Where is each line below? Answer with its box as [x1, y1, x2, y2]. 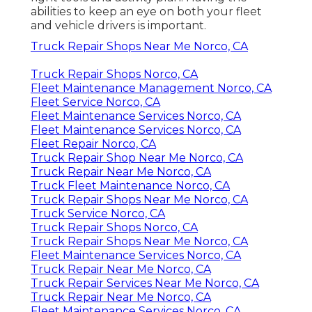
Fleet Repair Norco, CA [31, 136, 156, 150]
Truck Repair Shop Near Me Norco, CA [31, 150, 243, 164]
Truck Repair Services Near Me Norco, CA [31, 276, 259, 290]
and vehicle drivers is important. [31, 18, 206, 32]
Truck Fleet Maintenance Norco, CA [31, 178, 230, 192]
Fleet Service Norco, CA [31, 95, 160, 109]
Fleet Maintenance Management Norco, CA [31, 81, 272, 95]
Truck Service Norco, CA [31, 206, 165, 220]
